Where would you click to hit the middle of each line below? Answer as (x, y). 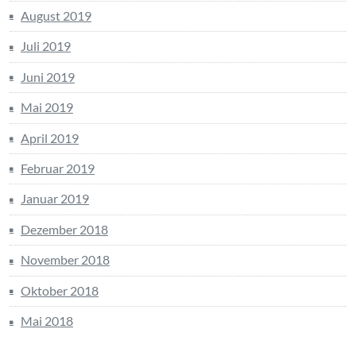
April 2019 (50, 137)
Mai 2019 (47, 107)
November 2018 (65, 260)
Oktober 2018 (60, 290)
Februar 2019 (58, 168)
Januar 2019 (55, 199)
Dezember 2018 (64, 229)
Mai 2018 (47, 321)
